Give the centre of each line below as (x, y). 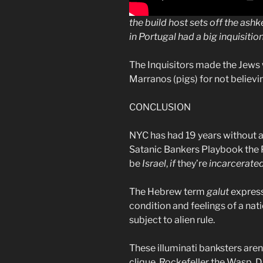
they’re (192, 164)
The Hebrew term (168, 192)
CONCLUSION (160, 107)
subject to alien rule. (173, 220)
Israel (154, 164)
